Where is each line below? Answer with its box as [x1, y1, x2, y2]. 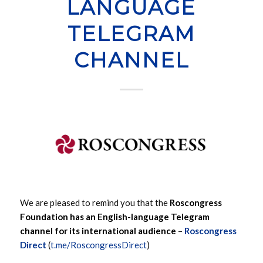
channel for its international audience [19, 225, 176, 236]
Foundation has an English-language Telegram [19, 211, 210, 222]
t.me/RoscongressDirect [50, 239, 147, 250]
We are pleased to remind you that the [19, 197, 170, 208]
